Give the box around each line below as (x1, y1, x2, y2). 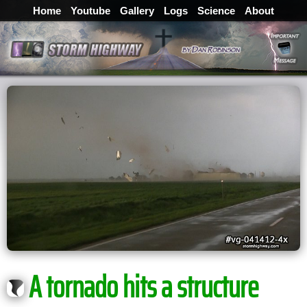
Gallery (120, 5, 154, 16)
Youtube (71, 5, 110, 16)
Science (197, 5, 235, 16)
